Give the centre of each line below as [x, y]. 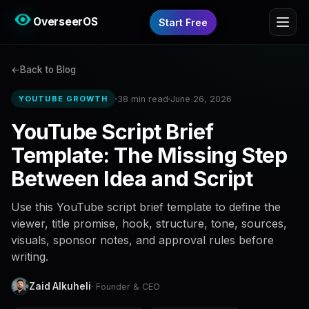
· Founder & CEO [126, 286]
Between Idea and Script [132, 179]
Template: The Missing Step [149, 155]
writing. [30, 257]
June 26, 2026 [201, 99]
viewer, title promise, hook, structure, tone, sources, [149, 223]
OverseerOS [66, 22]
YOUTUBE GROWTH [63, 99]
